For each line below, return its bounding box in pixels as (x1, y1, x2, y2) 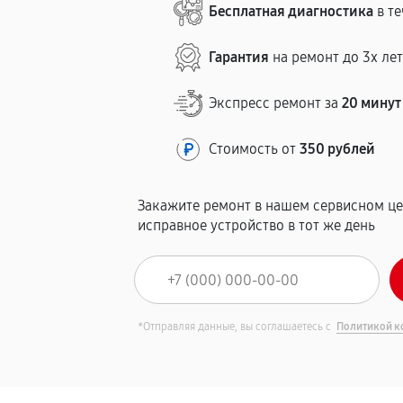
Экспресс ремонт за (209, 94, 343, 112)
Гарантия (209, 49, 270, 66)
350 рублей (300, 140, 376, 157)
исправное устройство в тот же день (138, 217, 376, 234)
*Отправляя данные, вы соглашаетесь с (138, 320, 335, 333)
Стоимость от (209, 140, 300, 157)
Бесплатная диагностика (209, 3, 374, 20)
